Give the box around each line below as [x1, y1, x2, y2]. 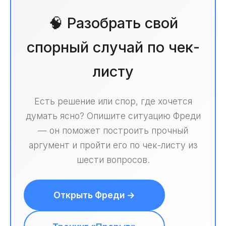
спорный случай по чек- [26, 38, 200, 56]
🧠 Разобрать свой [48, 14, 178, 32]
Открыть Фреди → [53, 190, 135, 201]
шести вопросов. [76, 154, 150, 165]
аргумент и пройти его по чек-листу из [28, 140, 198, 151]
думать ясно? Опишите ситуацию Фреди [25, 110, 201, 122]
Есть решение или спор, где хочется [34, 96, 192, 107]
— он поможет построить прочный [38, 125, 188, 136]
